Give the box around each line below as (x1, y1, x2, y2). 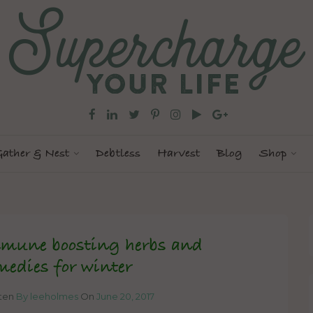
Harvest (157, 146, 200, 163)
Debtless (96, 146, 140, 163)
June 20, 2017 (96, 291, 154, 303)
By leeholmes (16, 291, 78, 303)
